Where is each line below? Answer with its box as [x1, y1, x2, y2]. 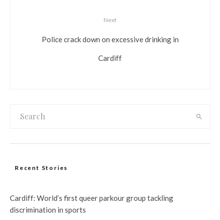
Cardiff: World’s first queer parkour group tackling [10, 193, 173, 203]
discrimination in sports [10, 205, 86, 215]
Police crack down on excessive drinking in [41, 34, 179, 44]
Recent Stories [15, 164, 68, 172]
